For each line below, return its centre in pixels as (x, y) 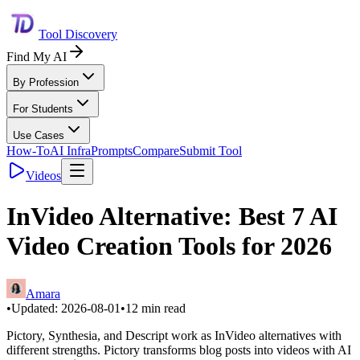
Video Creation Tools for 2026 (169, 246)
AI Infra (70, 151)
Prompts (112, 151)
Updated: (36, 308)
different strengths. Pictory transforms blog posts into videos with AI (179, 350)
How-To (28, 151)
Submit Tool (211, 151)
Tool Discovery (78, 34)
